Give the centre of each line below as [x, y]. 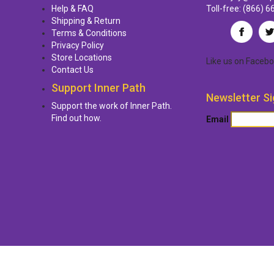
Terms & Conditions [89, 33]
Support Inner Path [98, 88]
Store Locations [82, 57]
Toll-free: [224, 9]
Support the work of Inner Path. [112, 106]
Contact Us [72, 70]
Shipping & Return [86, 21]
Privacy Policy [78, 45]
